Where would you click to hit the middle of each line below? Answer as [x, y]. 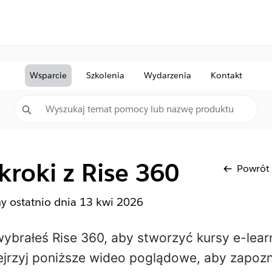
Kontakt [226, 75]
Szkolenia [105, 75]
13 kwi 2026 [111, 202]
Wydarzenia [168, 75]
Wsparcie [48, 75]
